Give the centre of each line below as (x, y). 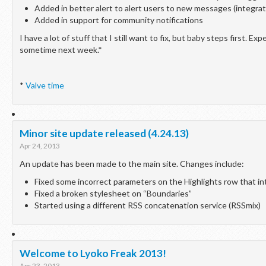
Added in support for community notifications (119, 20)
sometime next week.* (61, 50)
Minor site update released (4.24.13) (104, 133)
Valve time (45, 85)
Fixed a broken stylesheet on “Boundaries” (113, 193)
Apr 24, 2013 (40, 146)
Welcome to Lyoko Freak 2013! (93, 253)
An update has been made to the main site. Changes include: (133, 164)
